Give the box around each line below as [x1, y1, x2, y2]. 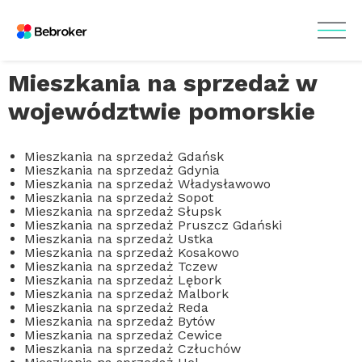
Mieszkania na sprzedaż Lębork [24, 272, 221, 288]
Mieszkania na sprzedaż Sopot [24, 190, 213, 205]
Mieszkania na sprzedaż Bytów [24, 314, 215, 329]
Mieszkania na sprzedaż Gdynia [24, 162, 220, 178]
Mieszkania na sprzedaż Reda [24, 300, 208, 315]
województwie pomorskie [8, 97, 315, 125]
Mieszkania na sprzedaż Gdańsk [24, 149, 224, 164]
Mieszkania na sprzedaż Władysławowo [24, 176, 271, 192]
